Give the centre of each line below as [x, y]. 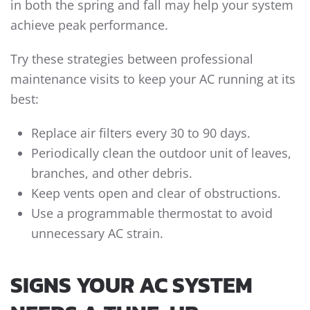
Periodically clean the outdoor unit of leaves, [161, 153]
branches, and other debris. [112, 173]
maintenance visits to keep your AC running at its [153, 79]
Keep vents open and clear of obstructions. [156, 193]
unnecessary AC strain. [97, 234]
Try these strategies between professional [132, 59]
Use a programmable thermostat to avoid [152, 213]
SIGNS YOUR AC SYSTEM [131, 285]
